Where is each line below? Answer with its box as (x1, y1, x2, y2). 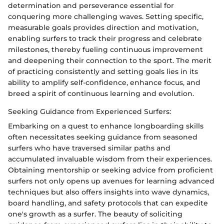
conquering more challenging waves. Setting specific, (8, 11, 203, 21)
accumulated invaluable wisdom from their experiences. (8, 154, 212, 163)
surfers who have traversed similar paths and (8, 143, 170, 152)
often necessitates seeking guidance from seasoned (8, 132, 197, 141)
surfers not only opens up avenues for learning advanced (8, 176, 214, 185)
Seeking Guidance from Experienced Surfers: (8, 106, 171, 116)
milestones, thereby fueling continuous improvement (8, 44, 203, 54)
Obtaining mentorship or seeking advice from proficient (8, 165, 213, 174)
